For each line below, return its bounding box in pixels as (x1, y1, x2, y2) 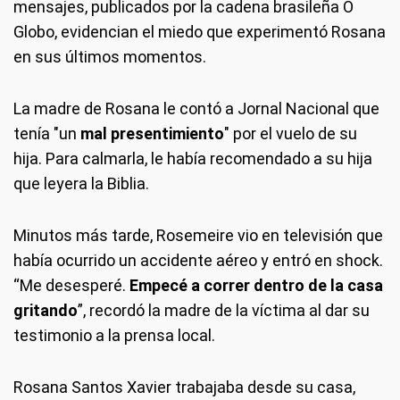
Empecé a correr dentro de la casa (129, 276, 383, 295)
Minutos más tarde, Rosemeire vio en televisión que (13, 226, 383, 245)
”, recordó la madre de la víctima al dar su (78, 301, 370, 320)
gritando (13, 301, 78, 320)
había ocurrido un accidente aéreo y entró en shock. (13, 251, 383, 270)
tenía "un (13, 124, 80, 143)
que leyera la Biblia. (13, 174, 149, 193)
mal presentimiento (80, 124, 224, 143)
